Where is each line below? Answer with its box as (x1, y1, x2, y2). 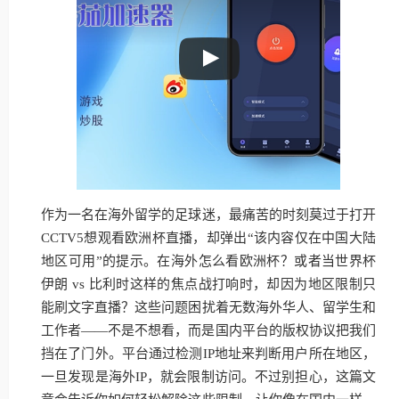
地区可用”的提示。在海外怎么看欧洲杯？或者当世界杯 (41, 254, 376, 268)
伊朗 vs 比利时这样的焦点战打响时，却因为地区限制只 (41, 277, 376, 291)
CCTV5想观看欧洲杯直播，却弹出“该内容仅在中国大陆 (41, 231, 376, 245)
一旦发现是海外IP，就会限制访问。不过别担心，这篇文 (41, 370, 376, 384)
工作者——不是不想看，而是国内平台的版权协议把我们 (41, 323, 376, 338)
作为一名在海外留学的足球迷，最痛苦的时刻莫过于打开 (41, 208, 376, 222)
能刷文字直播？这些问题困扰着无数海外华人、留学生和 (41, 300, 376, 314)
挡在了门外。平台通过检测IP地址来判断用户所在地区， (41, 346, 376, 361)
